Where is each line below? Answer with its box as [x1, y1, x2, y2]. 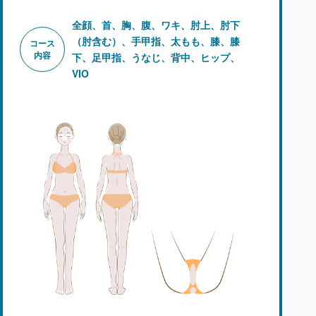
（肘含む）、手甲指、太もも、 [72, 33, 210, 48]
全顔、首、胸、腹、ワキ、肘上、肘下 [72, 17, 240, 32]
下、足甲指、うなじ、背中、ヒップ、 [72, 49, 240, 64]
